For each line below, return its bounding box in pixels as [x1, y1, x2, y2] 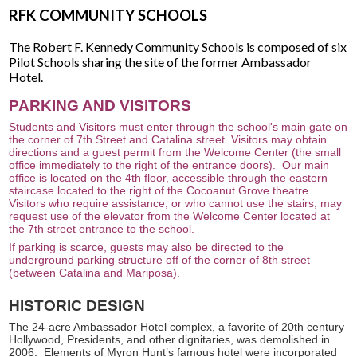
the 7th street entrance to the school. [9, 222, 195, 235]
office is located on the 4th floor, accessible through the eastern [9, 171, 328, 184]
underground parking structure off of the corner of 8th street [9, 253, 311, 266]
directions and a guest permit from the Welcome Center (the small [9, 145, 342, 159]
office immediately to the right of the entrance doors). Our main [9, 158, 330, 171]
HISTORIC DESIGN [9, 296, 146, 314]
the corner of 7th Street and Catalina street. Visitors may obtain [9, 132, 328, 146]
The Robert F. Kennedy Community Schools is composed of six [9, 38, 347, 54]
